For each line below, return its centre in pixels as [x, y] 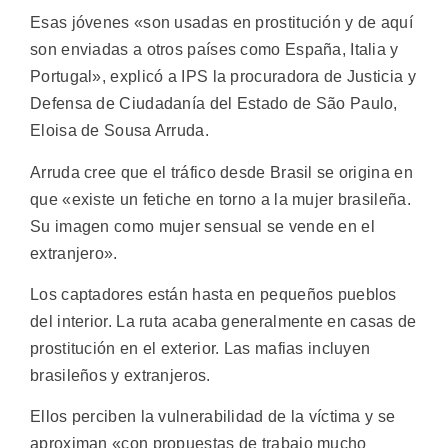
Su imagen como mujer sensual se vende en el [202, 226]
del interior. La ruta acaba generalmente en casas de [223, 321]
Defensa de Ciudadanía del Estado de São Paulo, [214, 104]
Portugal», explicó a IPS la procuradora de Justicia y [223, 77]
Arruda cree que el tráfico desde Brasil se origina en [221, 172]
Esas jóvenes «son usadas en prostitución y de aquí [221, 23]
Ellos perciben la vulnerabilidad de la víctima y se [213, 417]
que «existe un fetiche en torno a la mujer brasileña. [220, 199]
